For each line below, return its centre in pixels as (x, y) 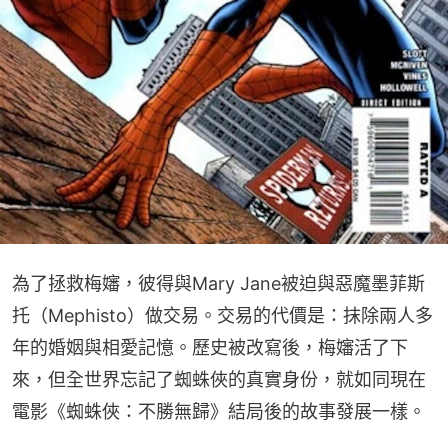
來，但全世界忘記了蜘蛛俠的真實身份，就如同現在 (219, 379)
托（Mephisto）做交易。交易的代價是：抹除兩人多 (222, 315)
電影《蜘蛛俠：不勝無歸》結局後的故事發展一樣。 (219, 411)
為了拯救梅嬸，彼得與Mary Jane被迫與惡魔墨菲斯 (218, 283)
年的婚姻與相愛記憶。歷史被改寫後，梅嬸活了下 (210, 347)
